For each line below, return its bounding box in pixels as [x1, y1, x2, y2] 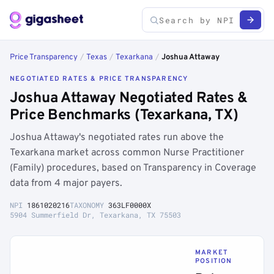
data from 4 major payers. [10, 177, 122, 190]
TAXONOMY [70, 200, 108, 210]
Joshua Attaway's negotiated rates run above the [10, 131, 224, 144]
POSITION [195, 257, 232, 265]
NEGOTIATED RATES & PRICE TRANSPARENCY [10, 75, 188, 83]
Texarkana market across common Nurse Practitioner [10, 147, 244, 159]
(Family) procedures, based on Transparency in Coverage [10, 162, 256, 174]
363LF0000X [108, 200, 151, 210]
